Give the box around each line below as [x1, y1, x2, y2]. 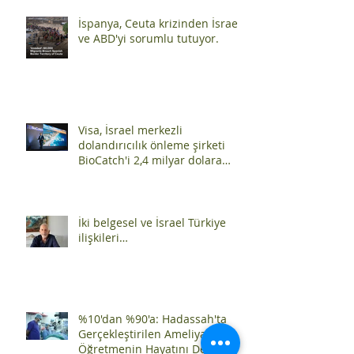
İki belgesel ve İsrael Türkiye [78, 264, 226, 280]
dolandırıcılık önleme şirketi [78, 186, 225, 202]
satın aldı [78, 217, 127, 232]
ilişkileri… [78, 279, 128, 295]
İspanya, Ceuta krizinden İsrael [78, 65, 241, 81]
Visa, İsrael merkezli [78, 171, 183, 187]
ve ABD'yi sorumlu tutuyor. [78, 80, 219, 96]
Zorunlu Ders [78, 2, 148, 18]
